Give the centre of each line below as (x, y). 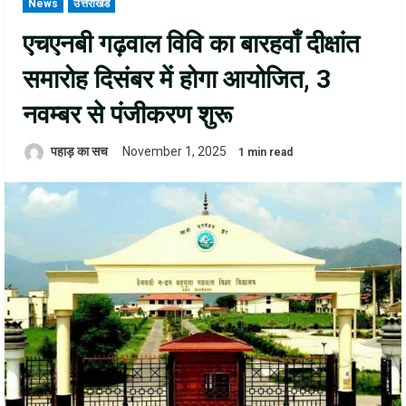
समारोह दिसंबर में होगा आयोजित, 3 (177, 80)
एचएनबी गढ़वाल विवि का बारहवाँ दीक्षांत (191, 44)
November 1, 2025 (176, 152)
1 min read (266, 153)
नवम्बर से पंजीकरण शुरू (127, 115)
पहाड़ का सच (78, 152)
